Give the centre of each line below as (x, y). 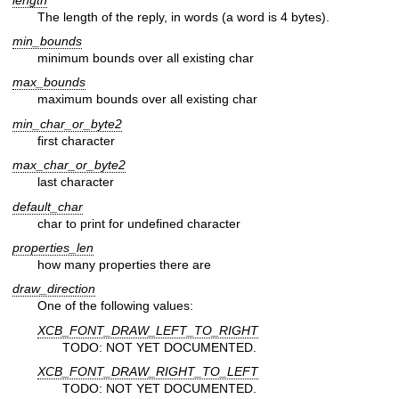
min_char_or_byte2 (67, 123)
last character (76, 182)
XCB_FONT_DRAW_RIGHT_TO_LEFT (148, 372)
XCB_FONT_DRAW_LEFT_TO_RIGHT (148, 330)
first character (76, 140)
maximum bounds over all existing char (147, 99)
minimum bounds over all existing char (146, 58)
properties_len (53, 248)
